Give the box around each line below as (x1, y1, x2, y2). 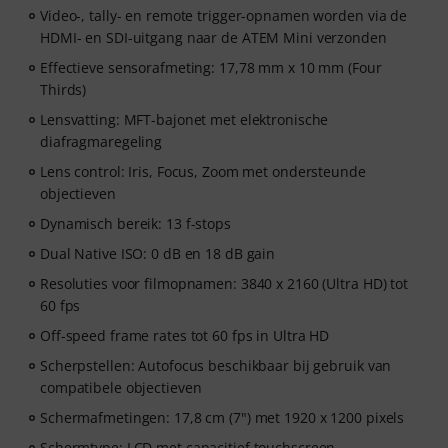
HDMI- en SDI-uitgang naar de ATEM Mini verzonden (40, 28, 387, 48)
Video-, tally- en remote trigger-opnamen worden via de (40, 6, 408, 26)
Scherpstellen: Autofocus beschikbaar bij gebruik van (40, 356, 392, 376)
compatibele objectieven (40, 378, 202, 398)
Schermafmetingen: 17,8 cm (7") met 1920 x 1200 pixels (40, 408, 405, 428)
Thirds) (40, 80, 87, 100)
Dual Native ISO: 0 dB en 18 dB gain (40, 244, 276, 264)
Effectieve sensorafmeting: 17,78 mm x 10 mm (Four (40, 58, 382, 78)
